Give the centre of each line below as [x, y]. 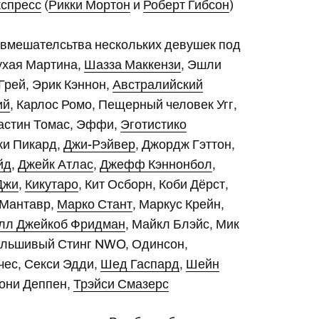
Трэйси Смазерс [121, 284]
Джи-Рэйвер [100, 145]
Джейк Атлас [56, 164]
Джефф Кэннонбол [156, 164]
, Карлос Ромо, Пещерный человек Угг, [124, 105]
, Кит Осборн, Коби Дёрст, [154, 184]
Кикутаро [52, 184]
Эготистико [154, 125]
